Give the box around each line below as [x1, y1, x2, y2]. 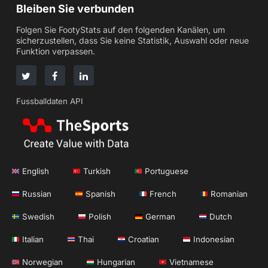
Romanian [211, 188, 248, 199]
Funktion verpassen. [16, 45, 95, 56]
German [145, 211, 175, 221]
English [22, 166, 49, 176]
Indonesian [193, 234, 234, 244]
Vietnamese [169, 257, 214, 267]
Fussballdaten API [16, 96, 83, 106]
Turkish [83, 166, 111, 176]
